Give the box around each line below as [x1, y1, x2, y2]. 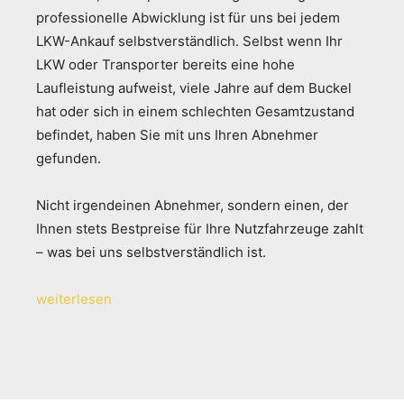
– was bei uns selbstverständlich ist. [36, 243, 266, 261]
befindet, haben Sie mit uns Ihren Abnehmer [36, 125, 318, 143]
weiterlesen [36, 289, 112, 308]
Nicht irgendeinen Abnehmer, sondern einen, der [36, 196, 349, 214]
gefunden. [36, 149, 101, 167]
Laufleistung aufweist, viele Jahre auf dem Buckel [36, 78, 352, 96]
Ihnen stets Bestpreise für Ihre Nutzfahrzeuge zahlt [36, 219, 363, 237]
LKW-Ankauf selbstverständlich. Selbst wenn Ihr [36, 32, 343, 50]
